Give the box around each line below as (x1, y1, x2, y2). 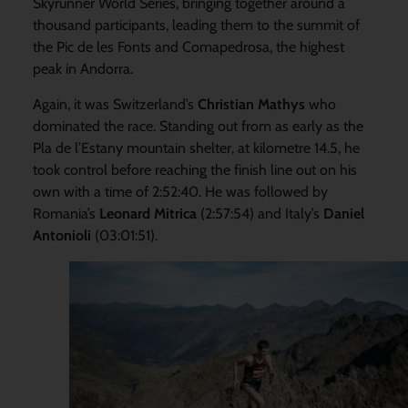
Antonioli (32, 226, 91, 244)
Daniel (322, 204, 364, 222)
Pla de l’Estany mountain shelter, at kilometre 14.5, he (32, 138, 360, 157)
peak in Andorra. (32, 60, 133, 78)
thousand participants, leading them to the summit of (32, 16, 360, 35)
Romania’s (32, 204, 96, 222)
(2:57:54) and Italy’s (196, 204, 323, 222)
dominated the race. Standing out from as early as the (32, 117, 363, 135)
